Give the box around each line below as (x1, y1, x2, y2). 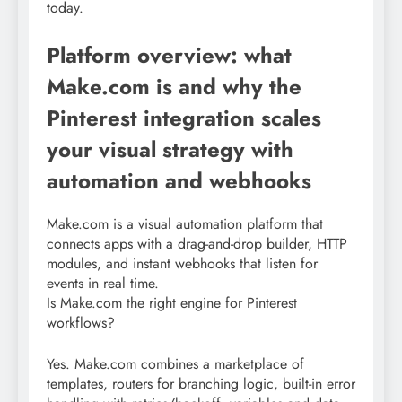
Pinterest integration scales (47, 101, 321, 134)
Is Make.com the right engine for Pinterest (47, 292, 297, 313)
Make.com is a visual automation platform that (47, 213, 323, 234)
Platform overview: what (47, 39, 292, 71)
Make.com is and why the (47, 70, 301, 102)
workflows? (47, 311, 115, 333)
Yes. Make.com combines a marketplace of (47, 353, 304, 374)
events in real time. (47, 272, 159, 293)
